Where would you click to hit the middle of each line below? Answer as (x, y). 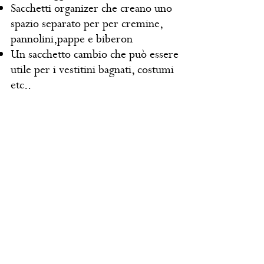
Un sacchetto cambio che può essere (94, 54)
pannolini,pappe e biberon (71, 39)
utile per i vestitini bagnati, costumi (92, 70)
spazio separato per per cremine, (86, 24)
